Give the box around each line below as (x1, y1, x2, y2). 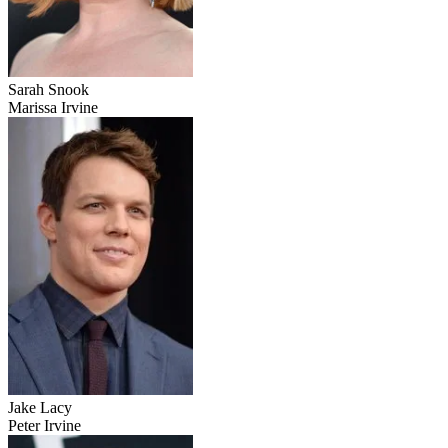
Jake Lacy (8, 399, 72, 417)
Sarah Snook (8, 81, 89, 99)
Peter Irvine (8, 417, 81, 435)
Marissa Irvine (8, 99, 98, 117)
